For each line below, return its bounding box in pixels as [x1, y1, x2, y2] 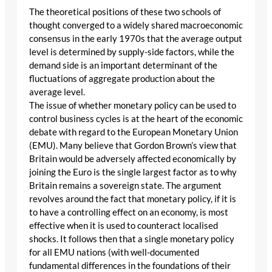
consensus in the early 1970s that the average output [29, 33, 242, 44]
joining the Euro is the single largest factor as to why [29, 167, 237, 178]
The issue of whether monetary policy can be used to [29, 100, 236, 111]
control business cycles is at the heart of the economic [29, 114, 243, 124]
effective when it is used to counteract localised [29, 220, 218, 231]
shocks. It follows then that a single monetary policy [29, 234, 234, 245]
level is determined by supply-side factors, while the [29, 47, 234, 58]
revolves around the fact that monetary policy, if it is [29, 194, 236, 205]
